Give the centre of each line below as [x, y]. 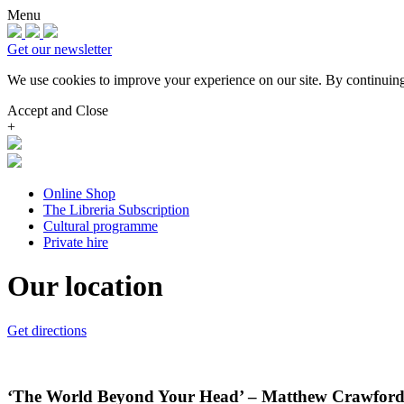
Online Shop [79, 193]
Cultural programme [101, 226]
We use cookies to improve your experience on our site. [166, 80]
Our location [85, 286]
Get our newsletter [60, 49]
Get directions [47, 330]
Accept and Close [58, 110]
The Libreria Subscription [116, 210]
